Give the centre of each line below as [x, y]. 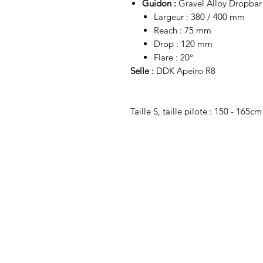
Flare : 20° [173, 58]
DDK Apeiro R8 [185, 71]
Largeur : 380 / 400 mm [199, 17]
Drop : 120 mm [183, 44]
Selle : [142, 71]
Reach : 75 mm [183, 31]
